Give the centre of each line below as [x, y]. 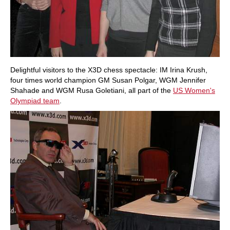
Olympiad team [35, 101]
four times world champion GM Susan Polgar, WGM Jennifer [108, 80]
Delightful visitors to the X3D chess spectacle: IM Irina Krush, [109, 70]
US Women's [194, 91]
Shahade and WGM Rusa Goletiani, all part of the [92, 91]
